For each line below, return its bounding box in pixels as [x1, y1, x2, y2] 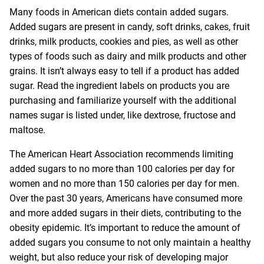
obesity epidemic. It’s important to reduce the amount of [9, 222, 240, 233]
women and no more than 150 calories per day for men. [9, 177, 239, 189]
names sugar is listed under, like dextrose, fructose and [9, 109, 236, 121]
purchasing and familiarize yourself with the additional [9, 94, 236, 106]
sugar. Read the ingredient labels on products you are [9, 80, 229, 91]
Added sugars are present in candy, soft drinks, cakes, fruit [9, 21, 250, 32]
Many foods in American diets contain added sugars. [9, 6, 229, 18]
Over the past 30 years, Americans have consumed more [9, 192, 242, 204]
